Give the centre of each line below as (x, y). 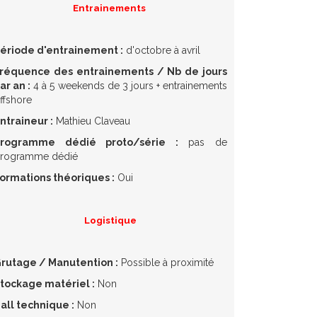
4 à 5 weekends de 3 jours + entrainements (129, 86)
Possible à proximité (166, 263)
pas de (203, 143)
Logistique (110, 220)
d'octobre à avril (163, 51)
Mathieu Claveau (93, 121)
